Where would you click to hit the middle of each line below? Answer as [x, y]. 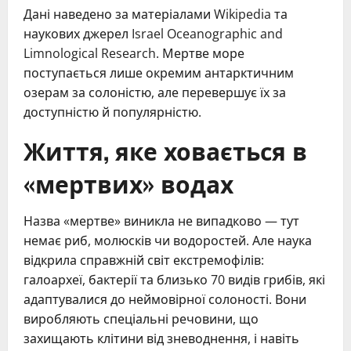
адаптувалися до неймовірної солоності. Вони [165, 300]
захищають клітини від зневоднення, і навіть [161, 339]
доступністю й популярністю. [112, 112]
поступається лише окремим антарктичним [159, 73]
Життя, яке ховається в [165, 150]
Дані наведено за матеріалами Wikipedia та [156, 14]
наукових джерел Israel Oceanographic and [153, 34]
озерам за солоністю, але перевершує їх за [155, 93]
